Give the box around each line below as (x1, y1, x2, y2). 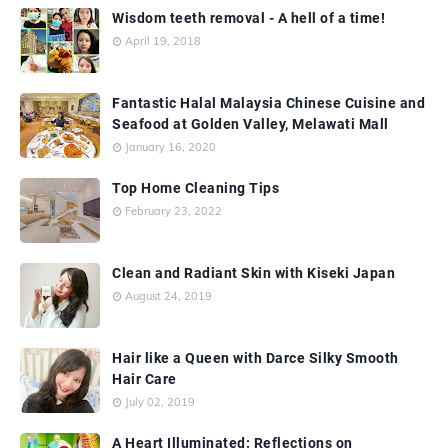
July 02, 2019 (125, 394, 195, 409)
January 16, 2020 (125, 139, 216, 154)
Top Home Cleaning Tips (112, 179, 279, 196)
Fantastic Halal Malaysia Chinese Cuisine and (112, 94, 425, 111)
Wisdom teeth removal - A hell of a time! (112, 9, 385, 26)
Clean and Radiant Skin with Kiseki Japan (112, 264, 395, 281)
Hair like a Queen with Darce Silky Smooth (112, 349, 399, 366)
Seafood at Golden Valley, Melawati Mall (112, 115, 389, 132)
